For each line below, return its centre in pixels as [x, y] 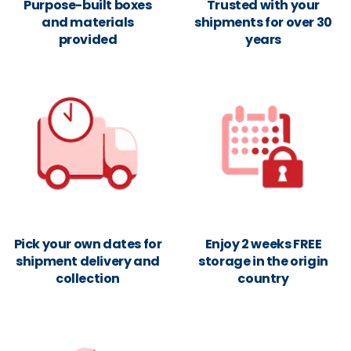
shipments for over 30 [263, 22]
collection [88, 279]
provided [88, 40]
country [263, 279]
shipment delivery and [88, 261]
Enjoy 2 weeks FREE [263, 244]
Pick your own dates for [88, 244]
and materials [88, 22]
